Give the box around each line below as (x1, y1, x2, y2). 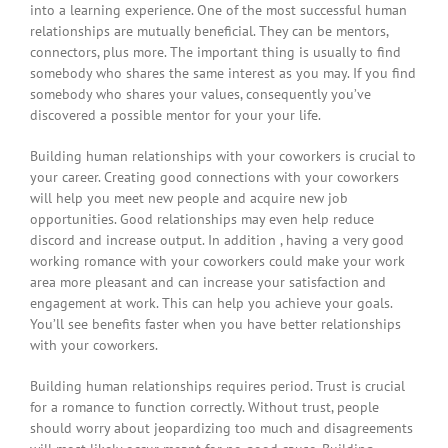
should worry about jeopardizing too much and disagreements (30, 419, 413, 438)
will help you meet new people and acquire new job (30, 189, 348, 208)
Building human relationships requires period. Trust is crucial (30, 377, 405, 396)
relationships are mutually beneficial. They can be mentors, (30, 22, 388, 41)
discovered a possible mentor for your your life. (30, 106, 321, 125)
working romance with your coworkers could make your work (30, 252, 405, 271)
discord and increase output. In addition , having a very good (30, 231, 404, 250)
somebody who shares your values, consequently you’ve (30, 85, 371, 104)
